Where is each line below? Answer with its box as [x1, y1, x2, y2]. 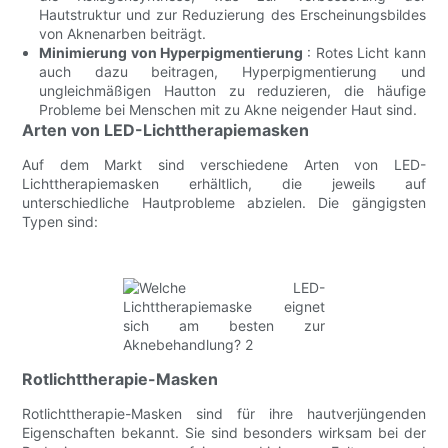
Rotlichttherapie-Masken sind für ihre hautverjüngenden [22, 404, 426, 422]
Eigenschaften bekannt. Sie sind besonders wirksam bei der [22, 423, 426, 441]
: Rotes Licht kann [303, 43, 426, 61]
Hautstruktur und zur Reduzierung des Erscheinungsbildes [39, 5, 426, 23]
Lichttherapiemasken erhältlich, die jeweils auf [22, 174, 426, 192]
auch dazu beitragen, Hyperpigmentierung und [39, 62, 426, 80]
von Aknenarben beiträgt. [39, 24, 207, 42]
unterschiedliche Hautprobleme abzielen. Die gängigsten [22, 193, 426, 211]
